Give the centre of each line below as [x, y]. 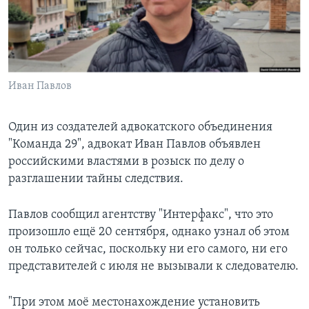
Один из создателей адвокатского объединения [140, 128]
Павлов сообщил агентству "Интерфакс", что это [141, 215]
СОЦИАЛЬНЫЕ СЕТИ [53, 61]
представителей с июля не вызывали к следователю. [153, 267]
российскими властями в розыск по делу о [126, 162]
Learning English [53, 24]
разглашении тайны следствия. [96, 179]
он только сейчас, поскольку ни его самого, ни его [148, 250]
